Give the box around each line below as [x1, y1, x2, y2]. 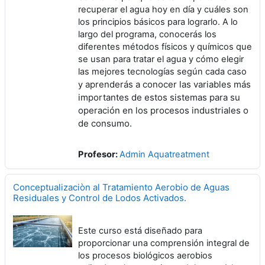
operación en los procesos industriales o [78, 105, 248, 116]
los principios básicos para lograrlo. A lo [78, 17, 238, 27]
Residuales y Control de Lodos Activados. [13, 192, 186, 203]
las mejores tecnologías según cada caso [78, 66, 247, 77]
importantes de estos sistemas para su [78, 92, 240, 103]
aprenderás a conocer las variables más [83, 79, 251, 90]
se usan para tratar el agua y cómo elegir [78, 54, 244, 64]
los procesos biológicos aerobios [78, 250, 212, 261]
